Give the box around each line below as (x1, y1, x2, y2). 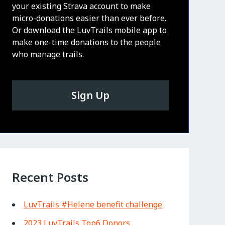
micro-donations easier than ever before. (12, 13, 166, 24)
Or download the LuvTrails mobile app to (12, 25, 167, 36)
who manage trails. (12, 49, 84, 60)
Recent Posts (12, 169, 88, 185)
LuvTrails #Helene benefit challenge (24, 199, 162, 210)
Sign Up (71, 88, 109, 102)
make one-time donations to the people (12, 37, 161, 48)
